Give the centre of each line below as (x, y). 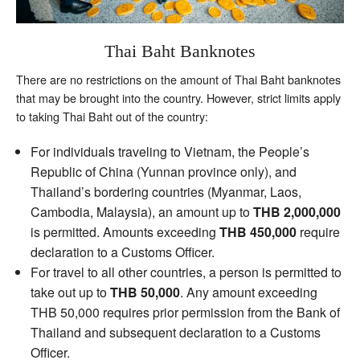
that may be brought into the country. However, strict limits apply (178, 97)
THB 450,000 (258, 231)
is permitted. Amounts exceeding (125, 231)
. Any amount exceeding (248, 292)
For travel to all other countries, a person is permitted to (186, 272)
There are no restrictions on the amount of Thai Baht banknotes (178, 79)
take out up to (70, 292)
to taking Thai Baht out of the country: (112, 116)
